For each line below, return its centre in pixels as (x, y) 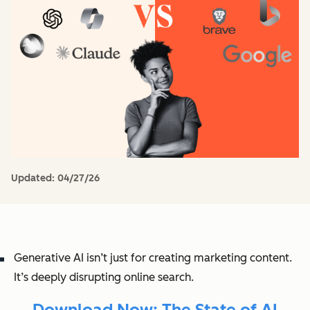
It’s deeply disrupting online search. (104, 277)
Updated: (34, 178)
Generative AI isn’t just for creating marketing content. (153, 257)
